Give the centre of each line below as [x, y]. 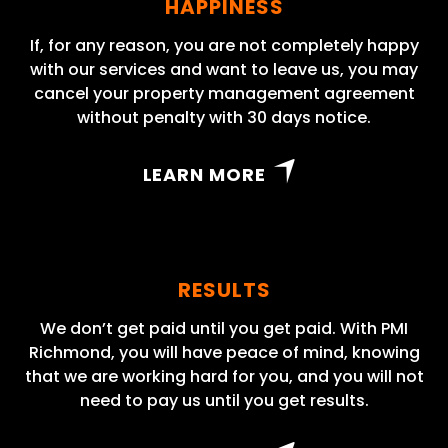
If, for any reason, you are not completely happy [224, 46]
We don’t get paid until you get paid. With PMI [224, 329]
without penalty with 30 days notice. [224, 118]
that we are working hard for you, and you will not [224, 377]
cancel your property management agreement [224, 94]
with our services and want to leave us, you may [224, 70]
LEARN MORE [204, 175]
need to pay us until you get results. [224, 401]
